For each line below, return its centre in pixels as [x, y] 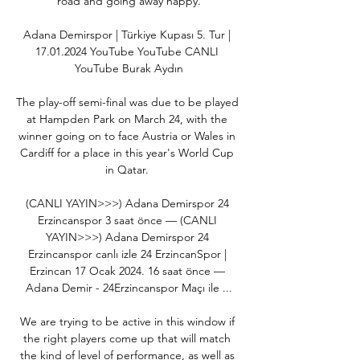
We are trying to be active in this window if [127, 321]
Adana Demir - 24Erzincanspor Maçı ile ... [129, 287]
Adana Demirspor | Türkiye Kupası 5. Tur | [127, 34]
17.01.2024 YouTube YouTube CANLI [127, 51]
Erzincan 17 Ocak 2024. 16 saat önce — [127, 270]
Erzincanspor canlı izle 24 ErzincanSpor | [127, 254]
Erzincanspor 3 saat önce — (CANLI [127, 220]
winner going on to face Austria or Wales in [127, 135]
